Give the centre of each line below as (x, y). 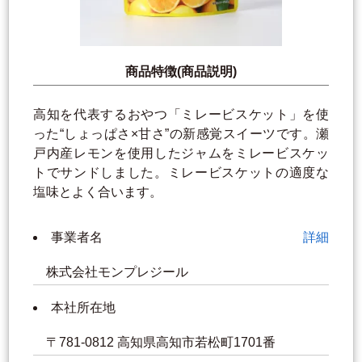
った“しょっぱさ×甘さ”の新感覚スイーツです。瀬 (181, 134)
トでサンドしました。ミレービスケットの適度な (181, 173)
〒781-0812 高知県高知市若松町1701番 (162, 343)
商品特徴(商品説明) (181, 72)
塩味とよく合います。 (98, 192)
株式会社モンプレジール (119, 272)
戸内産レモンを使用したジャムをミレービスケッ (181, 154)
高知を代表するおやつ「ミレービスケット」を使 (181, 115)
